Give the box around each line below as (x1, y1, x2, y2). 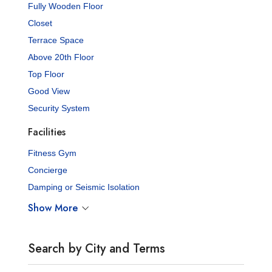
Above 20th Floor (28, 52, 95, 62)
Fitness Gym (28, 148, 77, 158)
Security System (28, 103, 90, 113)
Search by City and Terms (28, 239, 166, 257)
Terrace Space (28, 35, 84, 45)
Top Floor (28, 69, 65, 79)
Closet (28, 18, 53, 28)
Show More (28, 200, 78, 215)
